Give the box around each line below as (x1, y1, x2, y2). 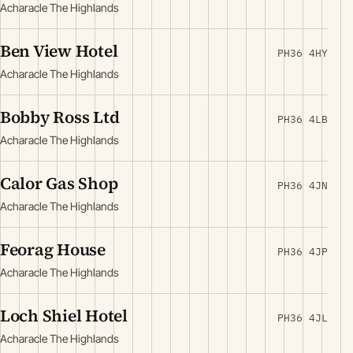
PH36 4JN (277, 179, 328, 192)
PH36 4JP (277, 245, 328, 258)
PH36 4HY (277, 46, 328, 60)
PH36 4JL (277, 311, 328, 325)
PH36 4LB (277, 113, 328, 126)
